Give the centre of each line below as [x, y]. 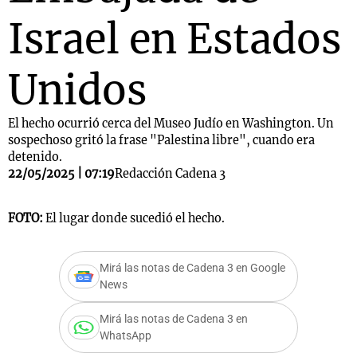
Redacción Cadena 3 [170, 174]
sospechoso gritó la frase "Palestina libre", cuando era [161, 140]
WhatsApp [126, 336]
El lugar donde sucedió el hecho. [135, 218]
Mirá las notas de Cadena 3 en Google [192, 268]
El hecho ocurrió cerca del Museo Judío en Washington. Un [171, 124]
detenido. [35, 157]
